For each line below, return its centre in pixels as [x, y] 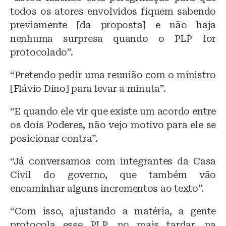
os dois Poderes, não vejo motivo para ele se [113, 125]
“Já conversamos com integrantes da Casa [113, 161]
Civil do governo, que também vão [113, 175]
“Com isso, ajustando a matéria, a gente [113, 211]
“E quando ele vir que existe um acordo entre [113, 111]
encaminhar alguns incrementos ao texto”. [107, 189]
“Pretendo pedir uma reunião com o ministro [113, 75]
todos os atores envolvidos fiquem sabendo [113, 12]
